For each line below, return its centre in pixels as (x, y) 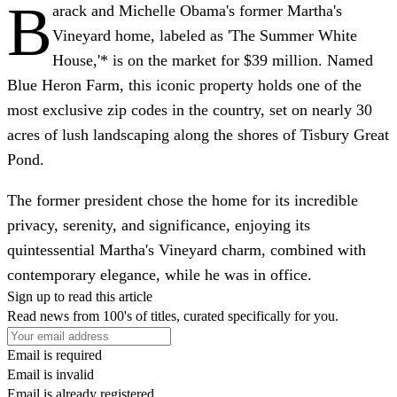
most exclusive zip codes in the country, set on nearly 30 (190, 109)
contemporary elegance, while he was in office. (160, 274)
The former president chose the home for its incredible (183, 200)
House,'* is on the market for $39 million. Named (213, 60)
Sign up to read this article (80, 296)
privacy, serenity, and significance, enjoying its (159, 225)
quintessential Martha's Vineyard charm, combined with (187, 249)
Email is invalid (51, 374)
